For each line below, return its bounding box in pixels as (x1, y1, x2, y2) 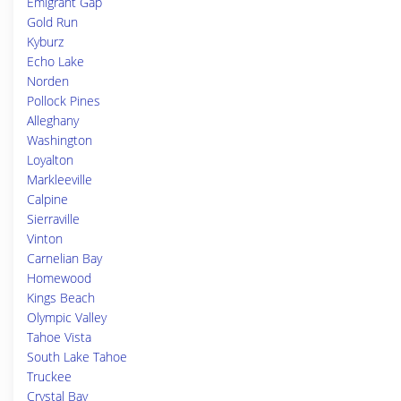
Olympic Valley (27, 309, 107, 326)
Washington (27, 132, 92, 149)
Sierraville (27, 210, 80, 227)
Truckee (27, 368, 72, 385)
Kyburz (27, 33, 64, 50)
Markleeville (27, 171, 92, 188)
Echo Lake (27, 53, 84, 70)
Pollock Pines (27, 92, 100, 109)
